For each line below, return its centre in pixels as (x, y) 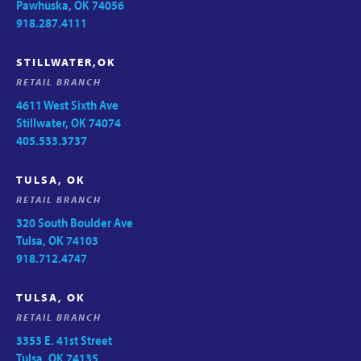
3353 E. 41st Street (64, 340)
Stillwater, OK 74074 (68, 122)
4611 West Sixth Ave (67, 104)
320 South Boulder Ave (75, 222)
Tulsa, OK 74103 (57, 240)
